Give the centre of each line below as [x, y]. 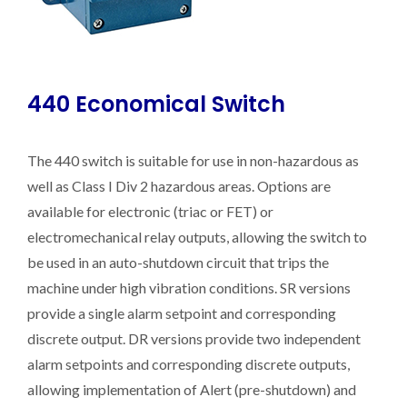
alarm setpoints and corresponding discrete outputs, [189, 364]
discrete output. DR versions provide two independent [194, 338]
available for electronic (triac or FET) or [150, 211]
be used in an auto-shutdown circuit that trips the [178, 262]
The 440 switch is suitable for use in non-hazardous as [193, 160]
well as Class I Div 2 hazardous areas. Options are [179, 186]
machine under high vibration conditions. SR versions [189, 288]
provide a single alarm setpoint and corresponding [182, 313]
